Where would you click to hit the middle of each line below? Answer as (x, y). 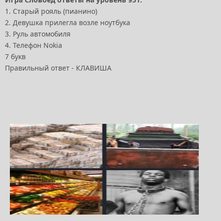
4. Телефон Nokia (34, 45)
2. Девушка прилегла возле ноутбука (68, 23)
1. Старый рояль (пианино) (51, 11)
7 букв (15, 57)
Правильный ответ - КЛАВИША (58, 68)
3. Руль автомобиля (38, 34)
